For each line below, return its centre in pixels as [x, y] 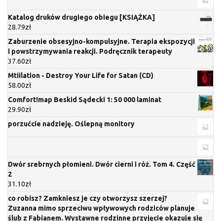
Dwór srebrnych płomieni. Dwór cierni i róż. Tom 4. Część [102, 165]
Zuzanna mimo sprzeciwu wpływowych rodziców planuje [101, 208]
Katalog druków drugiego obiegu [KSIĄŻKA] [81, 18]
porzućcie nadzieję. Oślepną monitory [71, 124]
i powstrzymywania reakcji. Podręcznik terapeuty [90, 52]
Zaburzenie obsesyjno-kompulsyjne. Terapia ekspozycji [101, 42]
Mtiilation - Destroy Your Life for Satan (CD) [81, 76]
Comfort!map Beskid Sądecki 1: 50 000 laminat [85, 100]
